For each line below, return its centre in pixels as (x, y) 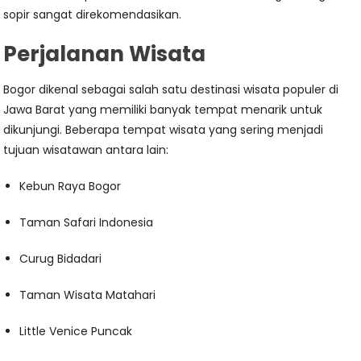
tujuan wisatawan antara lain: (86, 150)
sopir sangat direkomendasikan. (93, 15)
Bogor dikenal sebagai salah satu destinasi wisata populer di (171, 89)
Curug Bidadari (61, 259)
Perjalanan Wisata (105, 54)
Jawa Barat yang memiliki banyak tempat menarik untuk (163, 110)
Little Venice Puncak (76, 331)
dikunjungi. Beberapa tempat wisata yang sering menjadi (164, 130)
